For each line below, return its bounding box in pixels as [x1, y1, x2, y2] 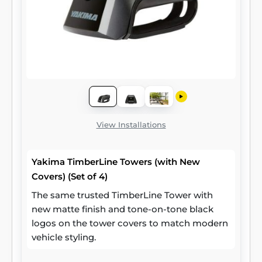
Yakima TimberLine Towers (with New [32, 156, 200, 167]
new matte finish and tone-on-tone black [32, 204, 213, 215]
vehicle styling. [32, 232, 96, 243]
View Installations [96, 120, 166, 129]
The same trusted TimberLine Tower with [32, 189, 213, 201]
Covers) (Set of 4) [32, 171, 108, 182]
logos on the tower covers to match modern [32, 218, 228, 229]
